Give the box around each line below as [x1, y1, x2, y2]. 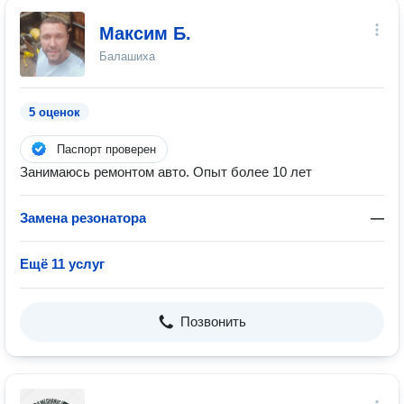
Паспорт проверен [57, 142, 156, 156]
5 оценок [29, 106, 80, 119]
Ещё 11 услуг [20, 256, 105, 271]
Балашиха [99, 50, 155, 63]
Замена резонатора [20, 210, 146, 225]
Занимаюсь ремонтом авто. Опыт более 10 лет [20, 164, 312, 179]
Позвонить [179, 314, 246, 329]
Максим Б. [99, 23, 191, 43]
